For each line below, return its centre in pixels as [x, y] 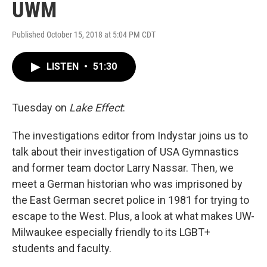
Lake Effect [96, 108]
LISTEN [64, 66]
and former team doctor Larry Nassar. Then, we [123, 168]
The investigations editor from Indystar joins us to [130, 136]
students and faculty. [62, 248]
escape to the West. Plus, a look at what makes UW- [133, 216]
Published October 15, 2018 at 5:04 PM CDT [84, 35]
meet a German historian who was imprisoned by [127, 184]
